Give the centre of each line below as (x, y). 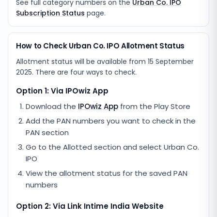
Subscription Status (50, 13)
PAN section (47, 132)
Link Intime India (99, 206)
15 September (171, 62)
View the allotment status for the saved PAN (107, 173)
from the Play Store (154, 106)
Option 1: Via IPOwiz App (62, 91)
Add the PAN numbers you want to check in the (111, 121)
